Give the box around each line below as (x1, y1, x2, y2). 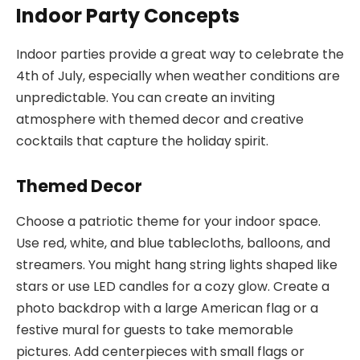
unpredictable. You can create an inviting (16, 88, 275, 108)
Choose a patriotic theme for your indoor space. (16, 212, 321, 231)
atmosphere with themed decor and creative (16, 110, 304, 129)
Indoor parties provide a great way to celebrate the (16, 45, 344, 64)
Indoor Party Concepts (16, 2, 239, 29)
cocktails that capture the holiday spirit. (16, 132, 268, 151)
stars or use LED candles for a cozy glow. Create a (16, 277, 329, 297)
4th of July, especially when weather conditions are (16, 67, 340, 86)
